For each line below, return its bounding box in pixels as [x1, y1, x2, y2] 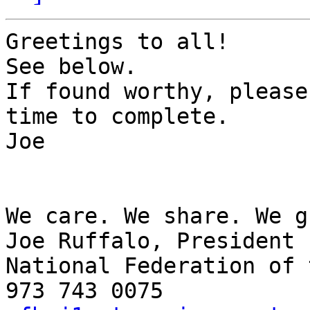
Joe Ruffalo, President [6, 228, 295, 254]
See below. [6, 54, 137, 80]
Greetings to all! [6, 29, 229, 55]
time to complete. [6, 104, 229, 129]
